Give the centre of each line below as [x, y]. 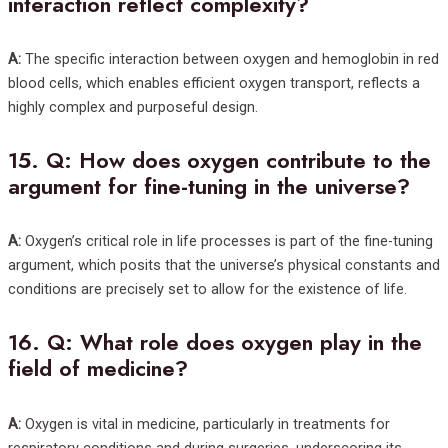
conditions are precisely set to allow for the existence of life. [207, 289]
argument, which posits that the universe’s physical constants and [224, 265]
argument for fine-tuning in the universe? [209, 187]
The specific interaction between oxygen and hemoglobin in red [230, 59]
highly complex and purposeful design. [133, 107]
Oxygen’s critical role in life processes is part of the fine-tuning [227, 241]
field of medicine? [98, 369]
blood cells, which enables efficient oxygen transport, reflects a [214, 83]
